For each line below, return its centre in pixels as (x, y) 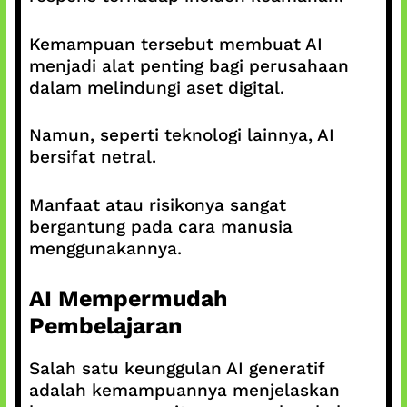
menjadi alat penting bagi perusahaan (189, 65)
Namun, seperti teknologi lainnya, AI (181, 135)
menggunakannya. (105, 248)
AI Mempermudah (128, 298)
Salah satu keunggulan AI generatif (176, 368)
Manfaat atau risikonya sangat (157, 204)
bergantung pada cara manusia (160, 226)
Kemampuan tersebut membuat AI (175, 44)
